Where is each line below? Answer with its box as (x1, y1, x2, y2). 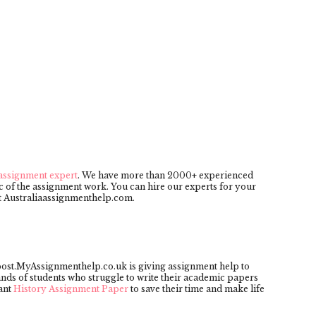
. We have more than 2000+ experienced (78, 169, 253, 181)
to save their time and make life (128, 283, 265, 294)
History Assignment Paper (13, 283, 128, 294)
